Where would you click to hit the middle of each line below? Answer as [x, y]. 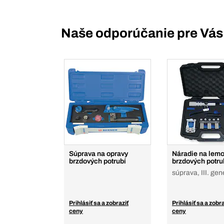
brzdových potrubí [97, 161]
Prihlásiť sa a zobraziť [99, 203]
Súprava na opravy [98, 154]
